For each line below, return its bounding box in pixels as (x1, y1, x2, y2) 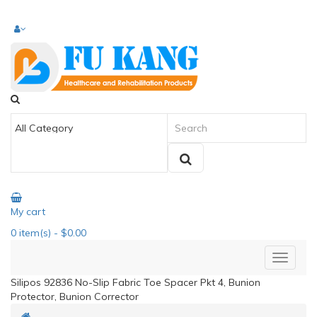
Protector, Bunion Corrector (11, 290, 139, 303)
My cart (11, 205, 45, 218)
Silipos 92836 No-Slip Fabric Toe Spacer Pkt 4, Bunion (11, 276, 260, 289)
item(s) (16, 226, 51, 239)
